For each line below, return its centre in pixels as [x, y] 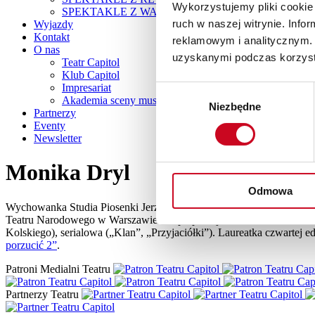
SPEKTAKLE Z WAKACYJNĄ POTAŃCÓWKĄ [179, 12]
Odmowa [270, 191]
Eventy [50, 126]
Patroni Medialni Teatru [58, 269]
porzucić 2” [31, 245]
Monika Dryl [68, 173]
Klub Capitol [91, 75]
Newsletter [58, 138]
